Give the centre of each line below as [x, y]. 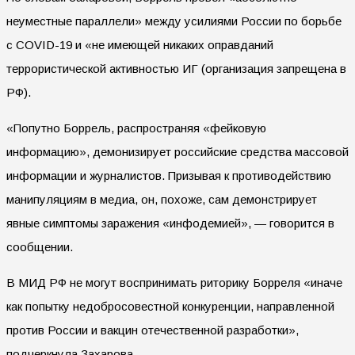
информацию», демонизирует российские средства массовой [177, 151]
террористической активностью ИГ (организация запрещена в [176, 68]
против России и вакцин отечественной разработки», [153, 330]
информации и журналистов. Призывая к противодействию [169, 175]
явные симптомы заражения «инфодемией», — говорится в [170, 223]
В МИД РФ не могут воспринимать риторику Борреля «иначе [174, 282]
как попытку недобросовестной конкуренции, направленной [170, 306]
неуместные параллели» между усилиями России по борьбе [174, 21]
